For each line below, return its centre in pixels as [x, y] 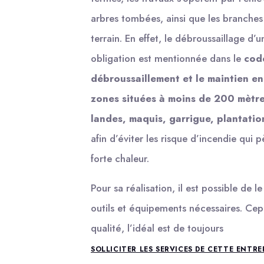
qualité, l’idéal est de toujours [157, 228]
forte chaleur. [120, 159]
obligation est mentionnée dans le [167, 58]
